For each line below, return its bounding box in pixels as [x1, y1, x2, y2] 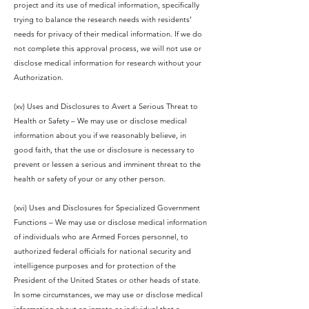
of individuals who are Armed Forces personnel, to [14, 232, 188, 241]
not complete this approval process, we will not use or [14, 43, 201, 53]
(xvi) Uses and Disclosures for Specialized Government [14, 203, 200, 212]
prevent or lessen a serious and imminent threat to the [14, 159, 201, 169]
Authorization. [14, 72, 63, 82]
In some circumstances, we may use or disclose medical [14, 290, 203, 299]
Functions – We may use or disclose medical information [14, 217, 207, 227]
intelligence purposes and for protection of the [14, 261, 176, 270]
